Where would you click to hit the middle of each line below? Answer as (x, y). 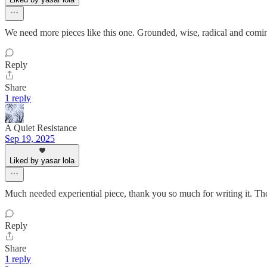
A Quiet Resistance (41, 128)
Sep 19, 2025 (30, 139)
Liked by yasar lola (42, 161)
